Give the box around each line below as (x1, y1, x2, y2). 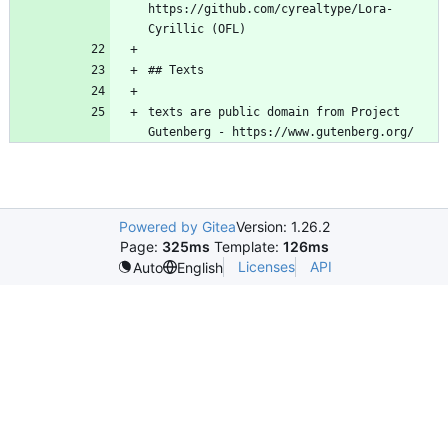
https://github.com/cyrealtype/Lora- (148, 2, 393, 17)
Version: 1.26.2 (235, 218, 330, 236)
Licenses (237, 258, 295, 276)
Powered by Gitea (118, 218, 236, 236)
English (176, 258, 223, 276)
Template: (209, 238, 283, 256)
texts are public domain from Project (148, 105, 400, 120)
